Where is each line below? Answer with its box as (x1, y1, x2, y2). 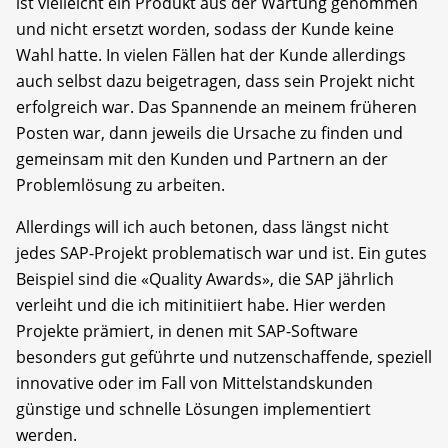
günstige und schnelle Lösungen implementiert (16, 397, 371, 420)
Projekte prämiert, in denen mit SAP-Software (16, 319, 358, 342)
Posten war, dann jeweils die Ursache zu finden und (16, 121, 403, 144)
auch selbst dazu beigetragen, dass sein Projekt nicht (16, 69, 415, 92)
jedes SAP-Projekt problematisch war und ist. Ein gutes (16, 241, 427, 264)
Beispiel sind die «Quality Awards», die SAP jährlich (16, 267, 394, 290)
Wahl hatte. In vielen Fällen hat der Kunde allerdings (16, 43, 406, 66)
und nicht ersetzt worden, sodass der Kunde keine (16, 17, 394, 40)
